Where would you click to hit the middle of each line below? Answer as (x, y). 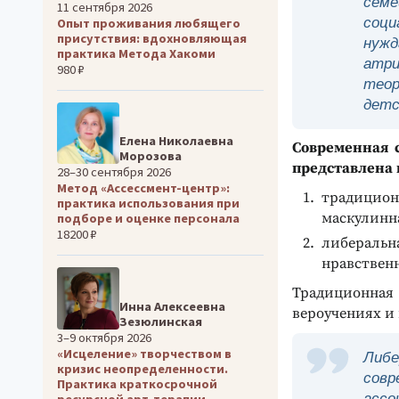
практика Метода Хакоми (136, 53)
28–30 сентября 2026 (114, 172)
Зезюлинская (160, 321)
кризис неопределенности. (142, 368)
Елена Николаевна (176, 141)
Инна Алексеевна (172, 306)
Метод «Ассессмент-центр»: (143, 188)
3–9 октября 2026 (104, 337)
